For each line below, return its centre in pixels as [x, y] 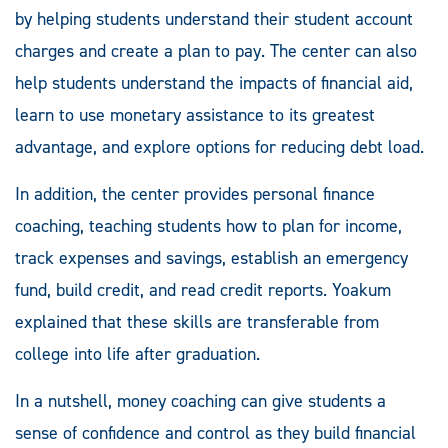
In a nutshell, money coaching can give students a [200, 401]
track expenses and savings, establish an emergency [211, 258]
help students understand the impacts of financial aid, [214, 83]
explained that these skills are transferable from [197, 322]
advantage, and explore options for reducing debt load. [219, 147]
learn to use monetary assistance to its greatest [195, 115]
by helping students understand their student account [214, 19]
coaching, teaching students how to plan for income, [208, 226]
